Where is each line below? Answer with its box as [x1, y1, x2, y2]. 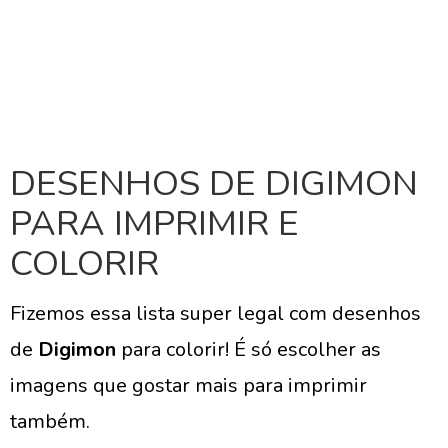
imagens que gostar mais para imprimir [10, 372, 367, 399]
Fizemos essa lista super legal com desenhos [10, 300, 421, 327]
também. [10, 408, 90, 435]
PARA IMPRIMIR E [10, 200, 299, 247]
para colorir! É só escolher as [121, 336, 381, 363]
